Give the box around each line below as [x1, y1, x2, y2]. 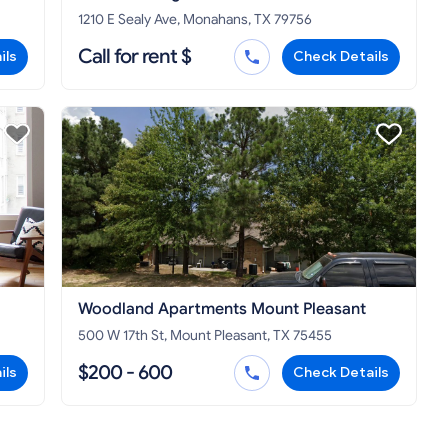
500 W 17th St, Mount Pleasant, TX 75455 [78, 327, 332, 345]
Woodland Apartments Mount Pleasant [78, 299, 366, 320]
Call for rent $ [78, 44, 191, 70]
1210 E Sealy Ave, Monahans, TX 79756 [78, 11, 312, 29]
